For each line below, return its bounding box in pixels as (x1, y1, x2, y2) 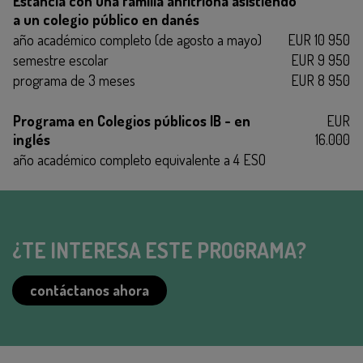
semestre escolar (13, 51, 109, 69)
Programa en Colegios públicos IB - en (13, 112, 250, 130)
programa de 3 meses (13, 71, 135, 89)
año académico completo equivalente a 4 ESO (13, 151, 266, 169)
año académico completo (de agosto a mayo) (13, 31, 262, 49)
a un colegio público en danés (13, 11, 199, 28)
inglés (13, 130, 50, 148)
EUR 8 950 (291, 71, 350, 89)
